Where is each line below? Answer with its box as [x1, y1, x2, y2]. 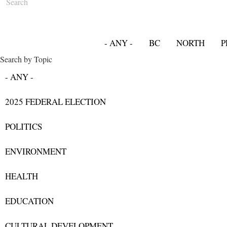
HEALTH [5, 170, 38, 182]
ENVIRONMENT [5, 145, 66, 158]
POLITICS [5, 121, 42, 133]
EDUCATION [5, 195, 54, 207]
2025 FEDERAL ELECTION [5, 96, 106, 108]
